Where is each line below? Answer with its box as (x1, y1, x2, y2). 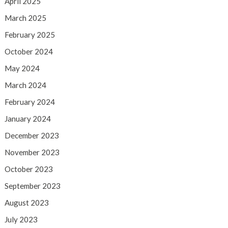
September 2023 (4, 181, 61, 191)
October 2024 (4, 47, 53, 56)
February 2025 (4, 30, 55, 40)
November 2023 (4, 148, 60, 157)
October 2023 (4, 164, 53, 174)
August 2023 (4, 198, 49, 208)
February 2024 (4, 97, 55, 107)
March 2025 (4, 13, 46, 23)
